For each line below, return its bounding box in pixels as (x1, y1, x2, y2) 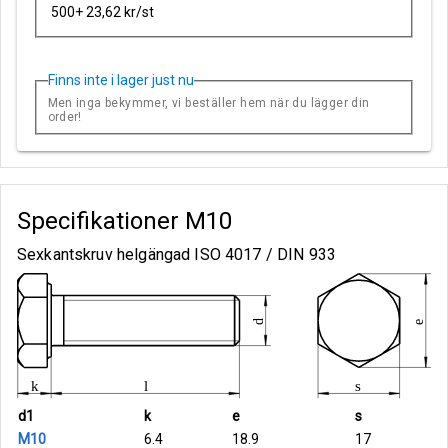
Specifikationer (17, 207, 185, 235)
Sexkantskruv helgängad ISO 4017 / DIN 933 (17, 245, 337, 264)
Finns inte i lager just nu (47, 72, 194, 89)
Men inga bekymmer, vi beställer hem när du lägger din (47, 96, 370, 111)
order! (47, 110, 82, 125)
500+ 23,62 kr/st (51, 3, 155, 20)
